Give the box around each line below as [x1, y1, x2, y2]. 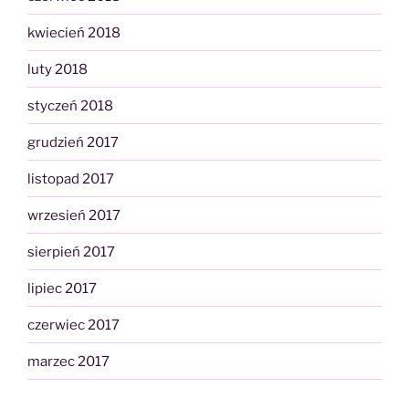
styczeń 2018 [27, 97, 113, 114]
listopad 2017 [27, 170, 114, 187]
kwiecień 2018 [27, 24, 121, 41]
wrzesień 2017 [27, 206, 121, 224]
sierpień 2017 [27, 243, 115, 260]
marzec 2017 [27, 352, 110, 370]
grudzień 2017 [27, 133, 119, 151]
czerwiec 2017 [27, 316, 120, 333]
